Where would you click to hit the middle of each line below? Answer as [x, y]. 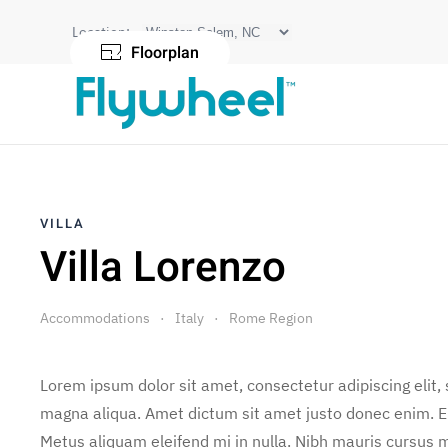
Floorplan [165, 53]
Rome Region [271, 318]
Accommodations [95, 318]
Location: [101, 31]
